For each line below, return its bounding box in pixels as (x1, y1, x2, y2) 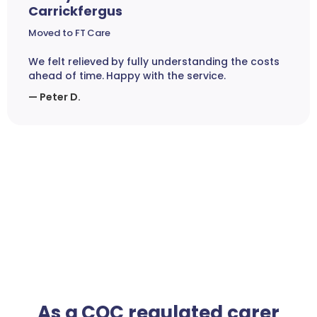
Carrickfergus (28, 2, 122, 21)
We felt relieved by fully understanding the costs (28, 54, 279, 69)
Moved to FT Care (28, 26, 111, 40)
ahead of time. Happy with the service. (28, 69, 226, 83)
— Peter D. (28, 90, 81, 105)
